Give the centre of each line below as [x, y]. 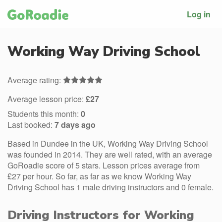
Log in [199, 14]
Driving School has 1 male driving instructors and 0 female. [111, 187]
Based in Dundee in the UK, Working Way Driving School [108, 143]
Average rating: [35, 80]
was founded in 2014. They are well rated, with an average [110, 154]
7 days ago [75, 125]
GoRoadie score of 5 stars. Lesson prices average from [104, 165]
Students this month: [44, 114]
